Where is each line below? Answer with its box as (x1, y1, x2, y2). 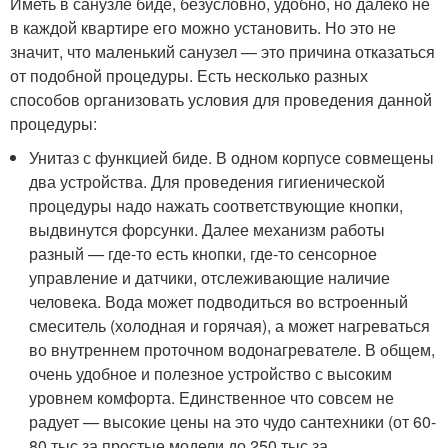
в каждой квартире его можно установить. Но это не (10, 16, 396, 39)
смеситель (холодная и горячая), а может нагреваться (29, 314, 431, 337)
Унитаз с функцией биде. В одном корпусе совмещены (29, 146, 435, 169)
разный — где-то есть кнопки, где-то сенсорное (29, 242, 378, 265)
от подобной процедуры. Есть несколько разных (10, 64, 368, 87)
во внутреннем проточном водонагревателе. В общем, (29, 338, 436, 361)
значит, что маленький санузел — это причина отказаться (10, 40, 435, 63)
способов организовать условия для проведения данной (10, 88, 432, 111)
